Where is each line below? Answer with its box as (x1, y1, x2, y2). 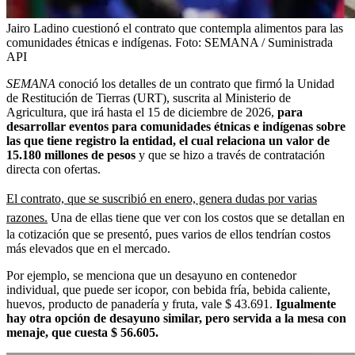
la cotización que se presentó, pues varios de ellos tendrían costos (6, 227, 330, 242)
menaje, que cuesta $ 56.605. (6, 326, 158, 340)
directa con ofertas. (6, 162, 101, 177)
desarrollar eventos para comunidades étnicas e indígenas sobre (6, 120, 345, 134)
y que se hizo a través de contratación (139, 148, 325, 162)
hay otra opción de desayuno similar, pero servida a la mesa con (6, 311, 346, 326)
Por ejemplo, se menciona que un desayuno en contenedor (6, 269, 296, 283)
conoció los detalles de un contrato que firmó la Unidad (59, 77, 334, 91)
